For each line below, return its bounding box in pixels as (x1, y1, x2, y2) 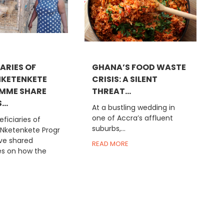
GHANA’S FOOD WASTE (91, 61, 186, 73)
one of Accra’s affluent (91, 112, 173, 123)
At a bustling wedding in (91, 102, 175, 112)
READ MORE (91, 138, 128, 148)
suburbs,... (91, 123, 125, 133)
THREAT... (91, 85, 131, 97)
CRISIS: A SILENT (91, 73, 157, 85)
